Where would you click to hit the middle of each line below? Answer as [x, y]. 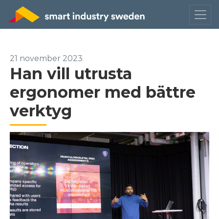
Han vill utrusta [71, 74]
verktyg [41, 111]
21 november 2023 [46, 58]
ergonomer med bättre [103, 92]
